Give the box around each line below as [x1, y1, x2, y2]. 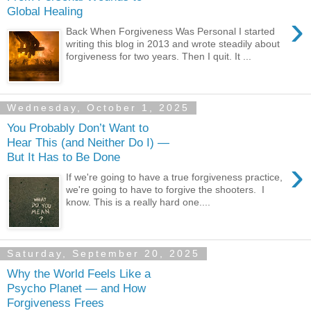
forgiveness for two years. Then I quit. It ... [66, 51, 252, 62]
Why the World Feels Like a [7, 267, 151, 281]
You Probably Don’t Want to [7, 121, 149, 135]
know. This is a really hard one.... [66, 196, 211, 208]
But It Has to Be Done [7, 150, 120, 165]
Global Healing [7, 4, 83, 19]
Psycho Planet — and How [7, 281, 146, 296]
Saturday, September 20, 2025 [7, 248, 200, 260]
